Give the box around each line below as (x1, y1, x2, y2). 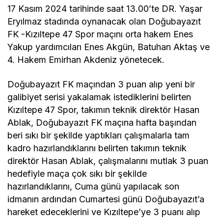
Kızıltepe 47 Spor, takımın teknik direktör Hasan (7, 105, 200, 115)
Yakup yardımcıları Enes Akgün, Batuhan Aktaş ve (7, 42, 210, 53)
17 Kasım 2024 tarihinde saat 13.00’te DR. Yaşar (7, 3, 203, 14)
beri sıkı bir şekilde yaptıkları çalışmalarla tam (7, 130, 190, 141)
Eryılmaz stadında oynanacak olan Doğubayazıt (7, 16, 201, 27)
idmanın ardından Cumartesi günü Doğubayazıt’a (7, 194, 205, 205)
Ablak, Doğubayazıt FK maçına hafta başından (7, 117, 197, 128)
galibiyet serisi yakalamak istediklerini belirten (7, 92, 192, 103)
